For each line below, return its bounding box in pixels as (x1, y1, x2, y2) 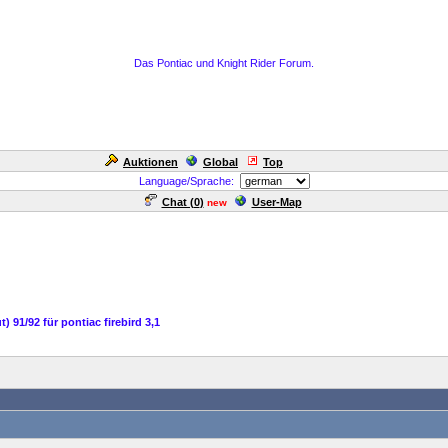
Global (203, 156, 238, 168)
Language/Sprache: (138, 175, 240, 187)
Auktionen (123, 156, 178, 168)
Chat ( (161, 196, 194, 208)
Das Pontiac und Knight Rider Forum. (134, 57, 314, 69)
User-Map (251, 196, 302, 208)
